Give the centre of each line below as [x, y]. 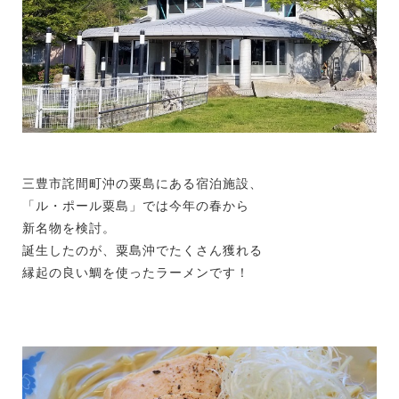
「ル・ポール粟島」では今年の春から [136, 205]
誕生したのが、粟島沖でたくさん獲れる [142, 250]
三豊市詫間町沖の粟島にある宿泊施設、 [142, 183]
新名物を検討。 [69, 228]
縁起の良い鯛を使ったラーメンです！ [136, 272]
